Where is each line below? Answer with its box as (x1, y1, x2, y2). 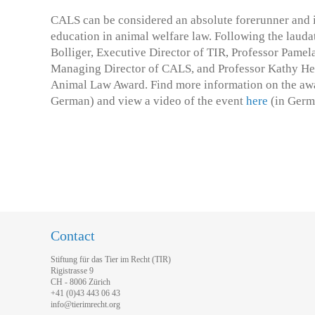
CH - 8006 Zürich (51, 277, 110, 288)
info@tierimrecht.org (51, 300, 120, 310)
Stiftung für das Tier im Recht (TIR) (51, 255, 171, 265)
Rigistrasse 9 (51, 266, 94, 276)
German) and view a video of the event (51, 94, 246, 108)
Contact (51, 228, 95, 244)
